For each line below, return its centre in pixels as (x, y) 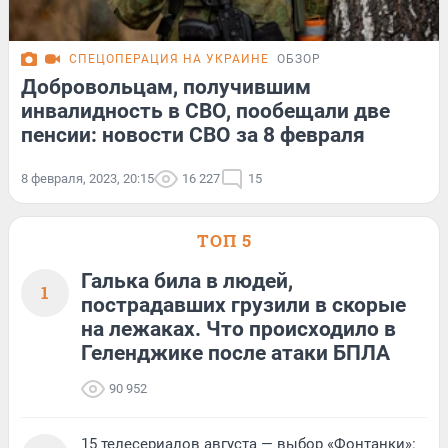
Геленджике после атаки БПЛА (235, 352)
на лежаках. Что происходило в (238, 328)
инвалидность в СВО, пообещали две (205, 110)
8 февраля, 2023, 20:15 (87, 178)
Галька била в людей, (187, 280)
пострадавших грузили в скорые (243, 304)
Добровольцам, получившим (166, 86)
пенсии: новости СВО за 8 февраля (193, 134)
